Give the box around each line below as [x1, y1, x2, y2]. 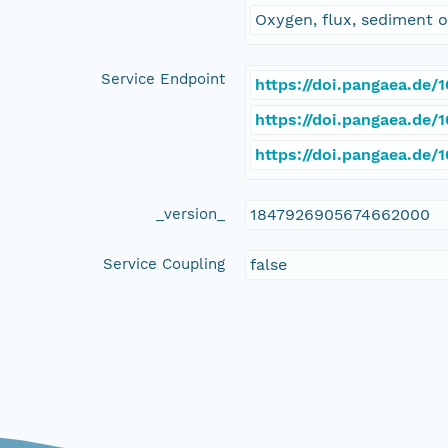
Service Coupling [103, 254, 226, 273]
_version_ [156, 204, 226, 223]
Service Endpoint [101, 69, 226, 88]
